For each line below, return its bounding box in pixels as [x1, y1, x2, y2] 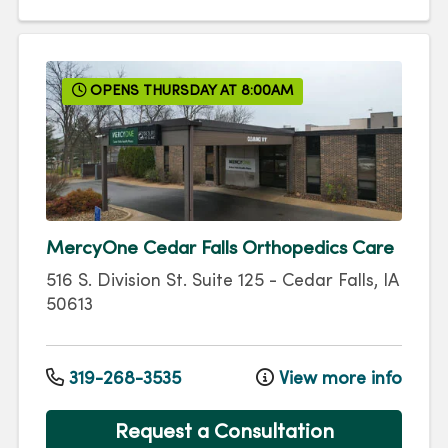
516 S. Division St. [46, 273, 187, 291]
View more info [274, 370, 402, 388]
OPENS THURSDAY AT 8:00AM [86, 85, 294, 99]
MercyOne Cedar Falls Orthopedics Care [46, 240, 394, 259]
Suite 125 [192, 273, 264, 291]
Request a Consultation [114, 423, 334, 444]
